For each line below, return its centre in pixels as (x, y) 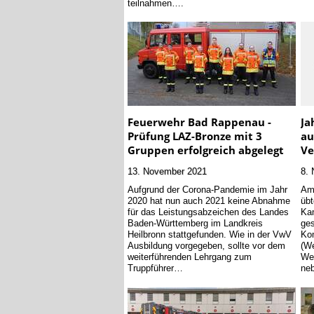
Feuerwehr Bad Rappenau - (199, 122)
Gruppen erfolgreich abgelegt (206, 150)
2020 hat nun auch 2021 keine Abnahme (209, 201)
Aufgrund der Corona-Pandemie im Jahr (207, 190)
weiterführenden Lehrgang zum (190, 257)
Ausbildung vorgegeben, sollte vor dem (206, 246)
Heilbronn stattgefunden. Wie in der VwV (210, 234)
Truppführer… (155, 268)
